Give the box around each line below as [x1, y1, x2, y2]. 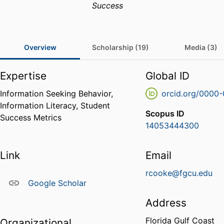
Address [145, 196, 187, 209]
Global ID [145, 69, 190, 82]
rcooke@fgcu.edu [145, 168, 213, 178]
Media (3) [184, 43, 217, 52]
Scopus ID [145, 108, 185, 119]
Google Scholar [28, 178, 86, 188]
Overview [23, 43, 56, 52]
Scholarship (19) [92, 43, 149, 52]
